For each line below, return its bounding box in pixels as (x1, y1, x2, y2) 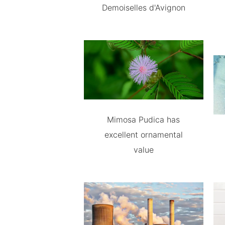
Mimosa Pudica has (107, 115, 180, 125)
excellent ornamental (104, 130, 183, 140)
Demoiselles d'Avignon (101, 2, 185, 13)
